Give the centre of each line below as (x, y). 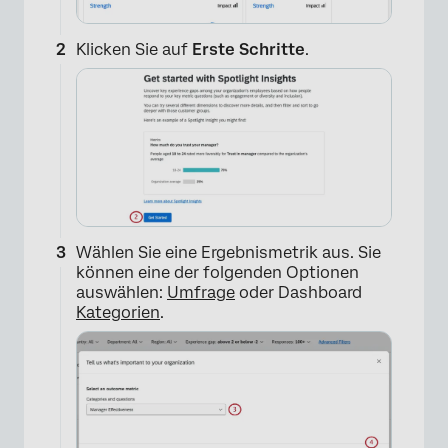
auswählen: (121, 292)
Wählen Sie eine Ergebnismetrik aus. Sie (228, 252)
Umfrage (201, 292)
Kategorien (118, 312)
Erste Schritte (248, 49)
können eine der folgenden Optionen (217, 272)
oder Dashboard (298, 292)
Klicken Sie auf (134, 49)
